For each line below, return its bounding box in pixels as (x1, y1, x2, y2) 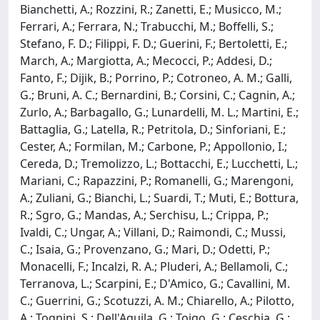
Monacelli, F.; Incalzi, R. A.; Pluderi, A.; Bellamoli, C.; (20, 258, 288, 274)
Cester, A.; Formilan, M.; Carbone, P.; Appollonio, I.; (20, 138, 287, 154)
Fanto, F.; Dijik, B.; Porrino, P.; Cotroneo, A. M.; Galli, (20, 69, 292, 86)
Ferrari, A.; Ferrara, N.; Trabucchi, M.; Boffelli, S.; (20, 18, 274, 34)
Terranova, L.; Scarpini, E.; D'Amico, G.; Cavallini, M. (20, 275, 290, 291)
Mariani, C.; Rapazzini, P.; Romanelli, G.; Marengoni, (20, 172, 294, 189)
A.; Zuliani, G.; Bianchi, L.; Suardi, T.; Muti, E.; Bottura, (20, 189, 299, 206)
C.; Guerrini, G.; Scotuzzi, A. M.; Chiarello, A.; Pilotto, (20, 292, 294, 309)
